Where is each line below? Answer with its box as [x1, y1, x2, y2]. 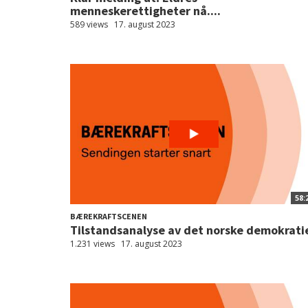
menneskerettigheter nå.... [70, 3, 221, 19]
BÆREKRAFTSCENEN [70, 211, 147, 221]
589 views [70, 19, 108, 30]
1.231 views [70, 238, 115, 250]
